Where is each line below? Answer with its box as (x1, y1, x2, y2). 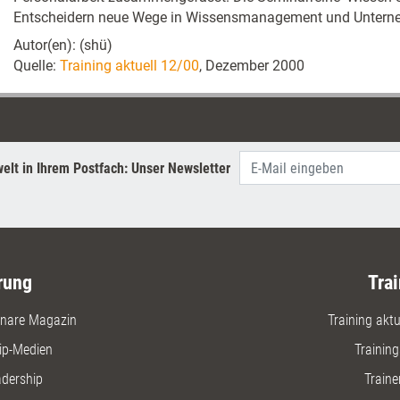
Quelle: (13, 57, 60, 74)
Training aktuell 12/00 (60, 57, 199, 74)
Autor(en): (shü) (13, 37, 112, 54)
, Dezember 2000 (199, 57, 304, 74)
